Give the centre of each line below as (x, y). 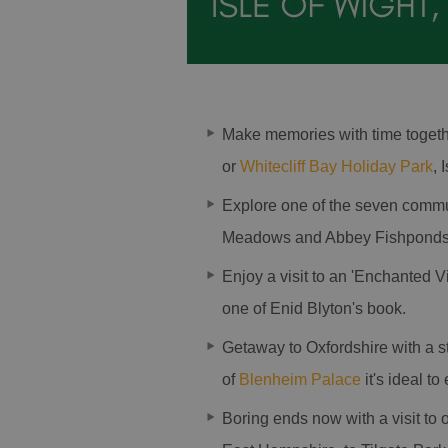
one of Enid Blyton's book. (314, 308)
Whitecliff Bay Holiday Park (336, 166)
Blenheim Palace (300, 379)
